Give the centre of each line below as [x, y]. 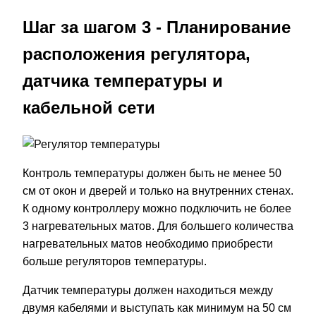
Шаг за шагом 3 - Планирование [157, 28]
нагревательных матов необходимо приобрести [148, 244]
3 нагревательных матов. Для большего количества [158, 226]
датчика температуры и [123, 81]
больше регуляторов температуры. [115, 262]
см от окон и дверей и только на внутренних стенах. [158, 191]
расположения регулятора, [136, 54]
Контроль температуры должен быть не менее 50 [152, 174]
